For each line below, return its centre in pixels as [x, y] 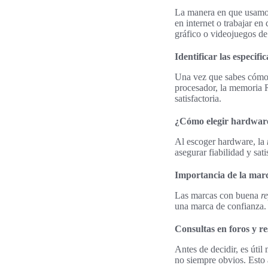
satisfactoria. [198, 98]
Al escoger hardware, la [221, 141]
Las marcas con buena [218, 195]
